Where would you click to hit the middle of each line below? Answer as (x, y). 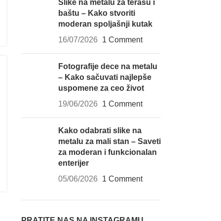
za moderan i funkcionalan (107, 152)
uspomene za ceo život (101, 88)
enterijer (73, 163)
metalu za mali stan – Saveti (109, 141)
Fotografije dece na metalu (108, 66)
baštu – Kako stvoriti (96, 13)
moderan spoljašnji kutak (105, 24)
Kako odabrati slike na (100, 130)
